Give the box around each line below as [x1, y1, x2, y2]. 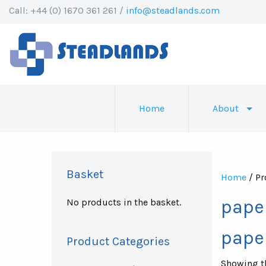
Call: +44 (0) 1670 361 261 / [9, 5, 126, 16]
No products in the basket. [66, 197, 181, 208]
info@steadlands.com [126, 5, 220, 16]
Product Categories [66, 235, 170, 248]
